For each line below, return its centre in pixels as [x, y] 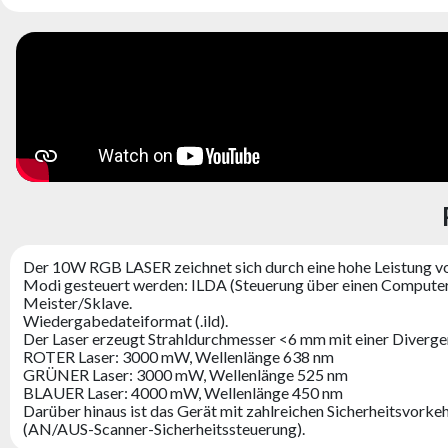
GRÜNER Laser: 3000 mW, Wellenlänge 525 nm [185, 374]
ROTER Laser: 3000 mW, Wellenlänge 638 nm [178, 356]
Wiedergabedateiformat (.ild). [125, 320]
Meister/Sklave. [77, 302]
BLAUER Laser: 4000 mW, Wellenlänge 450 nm [182, 392]
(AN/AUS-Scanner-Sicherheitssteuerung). [163, 428]
